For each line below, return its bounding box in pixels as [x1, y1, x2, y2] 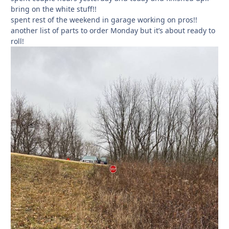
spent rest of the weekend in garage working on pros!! [11, 14, 197, 25]
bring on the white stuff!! [11, 4, 97, 14]
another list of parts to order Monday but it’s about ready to [11, 25, 215, 35]
